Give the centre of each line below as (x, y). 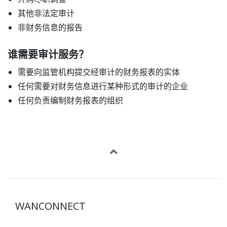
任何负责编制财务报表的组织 (70, 101)
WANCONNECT (50, 206)
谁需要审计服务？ (48, 55)
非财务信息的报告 (50, 28)
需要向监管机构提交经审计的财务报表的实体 (99, 72)
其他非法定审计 (46, 13)
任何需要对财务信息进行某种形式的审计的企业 (103, 86)
